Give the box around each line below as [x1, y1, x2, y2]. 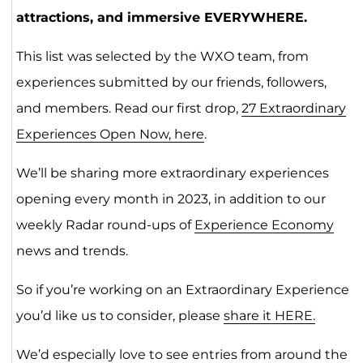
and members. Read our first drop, [15, 100, 241, 117]
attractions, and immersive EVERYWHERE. [15, 10, 307, 26]
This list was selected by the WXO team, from [15, 49, 309, 65]
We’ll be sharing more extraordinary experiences [15, 165, 329, 181]
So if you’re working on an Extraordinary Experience [15, 282, 349, 298]
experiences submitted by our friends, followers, [15, 75, 327, 91]
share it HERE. [223, 308, 315, 324]
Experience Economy [194, 217, 334, 233]
